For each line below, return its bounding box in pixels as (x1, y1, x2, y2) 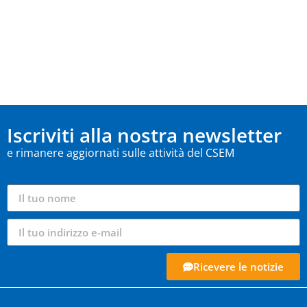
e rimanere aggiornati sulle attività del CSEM (7, 145, 234, 161)
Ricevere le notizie (193, 259, 284, 273)
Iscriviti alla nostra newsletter (7, 122, 282, 149)
